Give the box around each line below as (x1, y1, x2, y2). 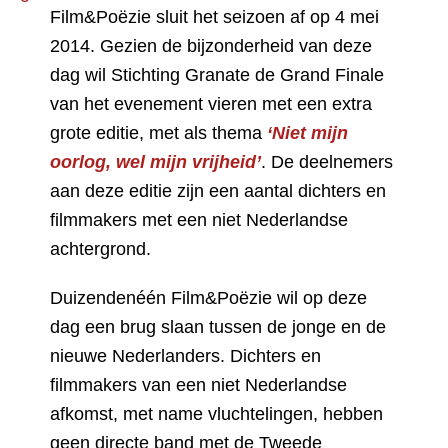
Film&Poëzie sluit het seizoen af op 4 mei (50, 7, 379, 27)
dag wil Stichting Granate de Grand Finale (50, 65, 384, 85)
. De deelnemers (261, 152, 393, 172)
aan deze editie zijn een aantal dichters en (50, 181, 386, 201)
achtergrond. (50, 239, 151, 259)
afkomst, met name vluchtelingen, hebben (50, 404, 383, 424)
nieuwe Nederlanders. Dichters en (50, 346, 321, 366)
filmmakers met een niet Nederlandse (50, 210, 348, 230)
